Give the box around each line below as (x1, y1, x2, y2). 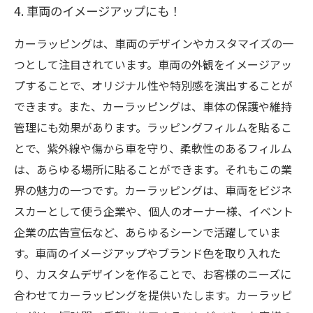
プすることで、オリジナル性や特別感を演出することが (14, 77, 293, 94)
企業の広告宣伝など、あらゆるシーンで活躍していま (14, 224, 281, 240)
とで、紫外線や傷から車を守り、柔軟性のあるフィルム (14, 140, 292, 156)
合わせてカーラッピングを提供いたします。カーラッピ (14, 286, 292, 303)
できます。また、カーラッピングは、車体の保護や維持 (14, 98, 292, 115)
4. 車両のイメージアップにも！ (14, 2, 181, 20)
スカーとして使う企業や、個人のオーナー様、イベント (14, 203, 293, 219)
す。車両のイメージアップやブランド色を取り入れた (14, 245, 281, 261)
